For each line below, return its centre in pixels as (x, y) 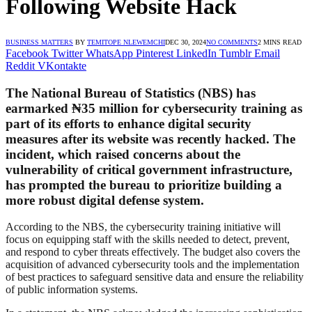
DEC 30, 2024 (186, 42)
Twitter (67, 53)
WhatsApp (109, 53)
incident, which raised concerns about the (123, 154)
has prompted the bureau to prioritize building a (144, 185)
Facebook (27, 53)
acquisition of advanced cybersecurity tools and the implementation (153, 265)
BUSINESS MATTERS (39, 42)
